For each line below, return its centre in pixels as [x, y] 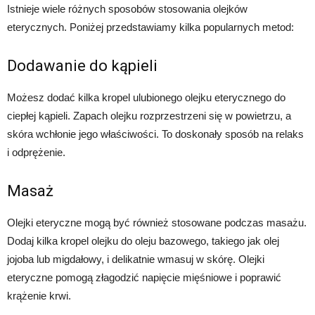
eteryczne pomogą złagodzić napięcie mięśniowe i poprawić [144, 278]
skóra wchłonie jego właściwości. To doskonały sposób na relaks [155, 134]
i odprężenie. [36, 153]
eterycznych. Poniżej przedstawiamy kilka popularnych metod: [150, 27]
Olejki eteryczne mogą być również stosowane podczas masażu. [157, 223]
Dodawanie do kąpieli [82, 66]
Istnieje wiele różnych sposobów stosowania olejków [127, 9]
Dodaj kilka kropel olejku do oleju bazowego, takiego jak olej [143, 241]
